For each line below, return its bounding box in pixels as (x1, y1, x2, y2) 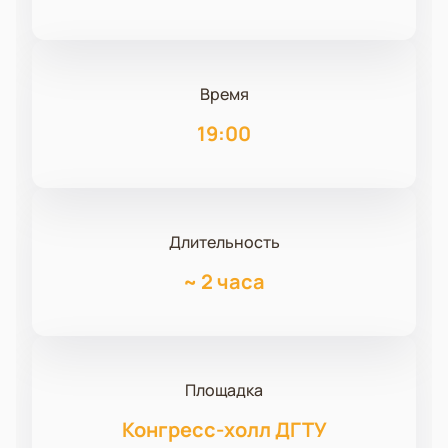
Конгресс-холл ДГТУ (121, 416, 327, 444)
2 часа (201, 268, 265, 296)
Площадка (185, 379, 263, 402)
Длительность (168, 231, 280, 254)
